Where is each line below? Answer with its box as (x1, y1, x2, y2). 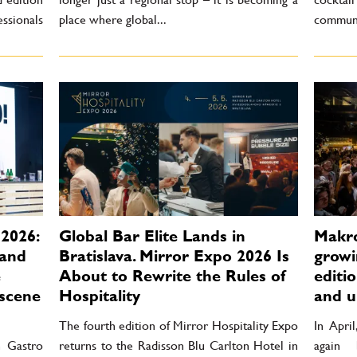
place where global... (59, 11, 167, 27)
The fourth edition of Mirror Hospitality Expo (59, 318, 298, 334)
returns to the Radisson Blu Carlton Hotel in (59, 338, 298, 354)
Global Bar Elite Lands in (59, 226, 245, 245)
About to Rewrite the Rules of (59, 265, 285, 285)
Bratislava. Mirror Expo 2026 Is (59, 245, 289, 265)
